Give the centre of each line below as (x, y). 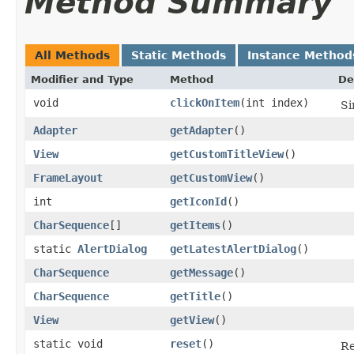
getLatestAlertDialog (233, 249)
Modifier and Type (82, 79)
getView (192, 320)
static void (68, 344)
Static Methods (179, 55)
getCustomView (211, 178)
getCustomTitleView (227, 154)
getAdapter (201, 130)
